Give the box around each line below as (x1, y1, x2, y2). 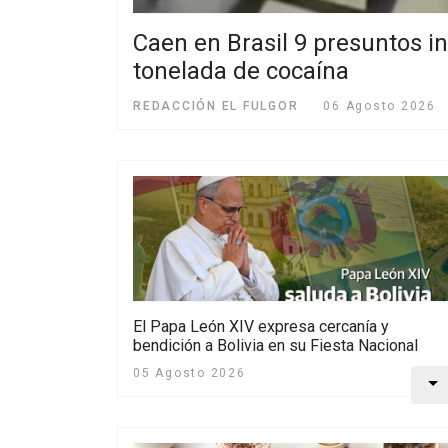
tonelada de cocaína (133, 57, 349, 86)
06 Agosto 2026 (323, 99, 436, 114)
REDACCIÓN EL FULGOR (133, 99, 299, 114)
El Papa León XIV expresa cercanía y (133, 316, 389, 336)
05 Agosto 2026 (133, 365, 246, 380)
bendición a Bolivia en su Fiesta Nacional (133, 335, 418, 355)
